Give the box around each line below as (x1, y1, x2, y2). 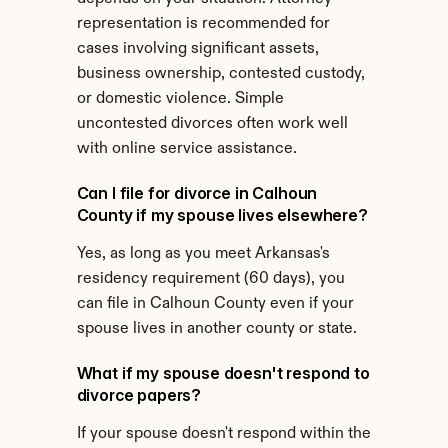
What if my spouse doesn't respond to (76, 363, 370, 383)
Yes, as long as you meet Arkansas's (76, 246, 330, 262)
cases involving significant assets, (76, 41, 319, 57)
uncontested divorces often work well (76, 116, 348, 132)
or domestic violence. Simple (76, 91, 284, 107)
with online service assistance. (76, 141, 297, 157)
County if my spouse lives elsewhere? (76, 205, 368, 225)
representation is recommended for (76, 16, 330, 32)
